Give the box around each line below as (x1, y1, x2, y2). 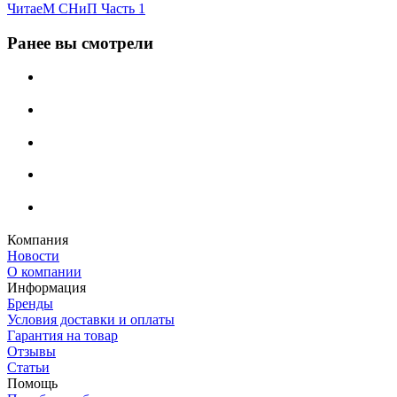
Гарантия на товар (7, 327, 118, 343)
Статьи (7, 359, 50, 375)
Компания (7, 231, 68, 247)
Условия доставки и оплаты (7, 311, 175, 327)
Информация (7, 279, 86, 295)
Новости (7, 247, 59, 263)
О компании (7, 263, 82, 279)
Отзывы (7, 343, 56, 359)
